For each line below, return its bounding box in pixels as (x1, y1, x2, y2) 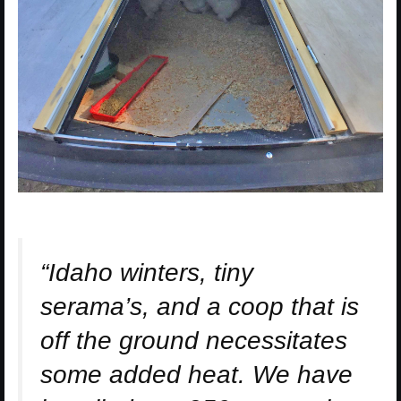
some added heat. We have (40, 361, 353, 389)
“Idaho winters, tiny (40, 259, 253, 287)
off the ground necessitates (40, 327, 347, 355)
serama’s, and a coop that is (40, 293, 359, 321)
